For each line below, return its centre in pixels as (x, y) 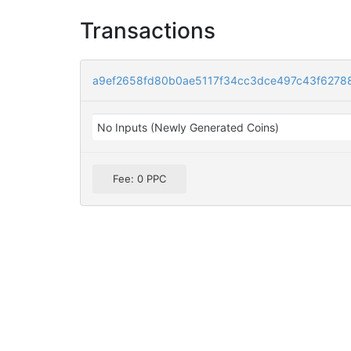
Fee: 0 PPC (139, 179)
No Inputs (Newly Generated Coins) (188, 127)
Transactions (148, 31)
